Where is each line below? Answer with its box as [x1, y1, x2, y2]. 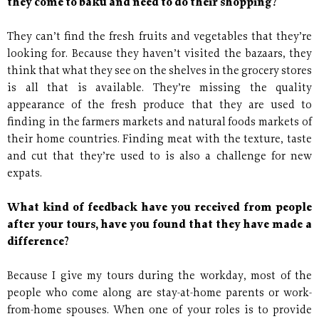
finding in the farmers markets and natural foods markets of [7, 117, 312, 129]
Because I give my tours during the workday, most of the [7, 271, 312, 283]
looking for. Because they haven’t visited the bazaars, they [7, 49, 312, 61]
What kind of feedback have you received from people [7, 203, 312, 214]
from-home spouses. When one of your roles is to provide [7, 305, 312, 317]
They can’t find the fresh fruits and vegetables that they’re [7, 32, 312, 43]
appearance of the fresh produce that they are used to [7, 100, 312, 112]
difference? [7, 237, 69, 249]
